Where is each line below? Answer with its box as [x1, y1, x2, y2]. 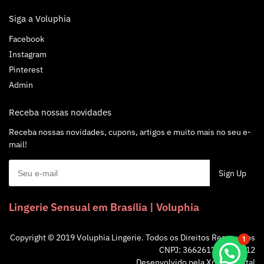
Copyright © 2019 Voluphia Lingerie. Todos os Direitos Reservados [10, 232, 255, 243]
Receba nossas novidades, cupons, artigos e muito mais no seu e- [9, 127, 251, 138]
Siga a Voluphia [9, 13, 71, 25]
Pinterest [9, 64, 43, 75]
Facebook [9, 33, 44, 44]
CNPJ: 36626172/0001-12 [159, 244, 255, 255]
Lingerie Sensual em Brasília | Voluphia [9, 200, 199, 214]
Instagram [9, 48, 47, 60]
